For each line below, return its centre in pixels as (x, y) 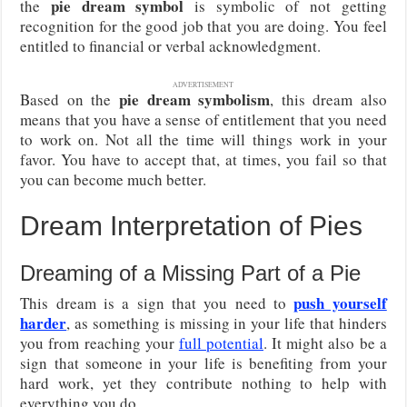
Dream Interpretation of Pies (192, 225)
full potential (221, 342)
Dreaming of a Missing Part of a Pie (191, 273)
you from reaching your (99, 342)
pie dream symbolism (194, 99)
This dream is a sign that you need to (157, 303)
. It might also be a (325, 342)
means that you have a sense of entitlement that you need (203, 119)
